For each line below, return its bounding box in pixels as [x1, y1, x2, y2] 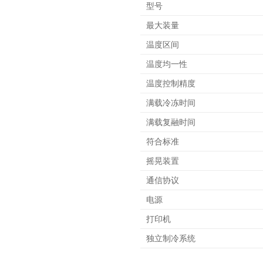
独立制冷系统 [146, 232, 195, 244]
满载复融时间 [146, 116, 195, 127]
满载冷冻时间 [146, 96, 195, 108]
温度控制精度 [146, 77, 195, 89]
